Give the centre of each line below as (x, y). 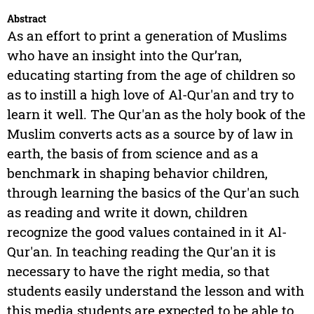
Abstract (26, 18)
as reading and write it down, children (127, 212)
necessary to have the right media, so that (138, 271)
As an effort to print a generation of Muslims (146, 35)
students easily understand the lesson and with (155, 290)
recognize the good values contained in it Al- (146, 231)
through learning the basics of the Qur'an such (153, 192)
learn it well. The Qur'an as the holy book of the (156, 114)
